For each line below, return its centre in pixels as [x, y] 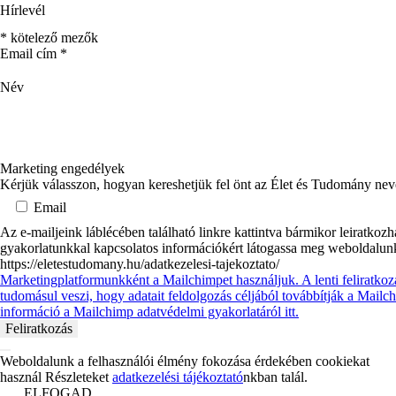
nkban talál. [275, 377]
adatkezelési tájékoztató [178, 377]
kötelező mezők [53, 38]
